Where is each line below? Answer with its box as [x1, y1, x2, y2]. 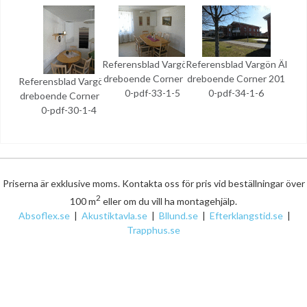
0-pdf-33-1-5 [125, 87, 181, 99]
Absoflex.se [19, 209, 70, 221]
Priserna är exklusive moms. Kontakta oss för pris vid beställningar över [2, 177, 305, 189]
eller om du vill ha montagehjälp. [101, 195, 237, 207]
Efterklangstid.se [210, 209, 283, 221]
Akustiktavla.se [82, 209, 147, 221]
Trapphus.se [127, 223, 180, 236]
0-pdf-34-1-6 [208, 87, 265, 99]
